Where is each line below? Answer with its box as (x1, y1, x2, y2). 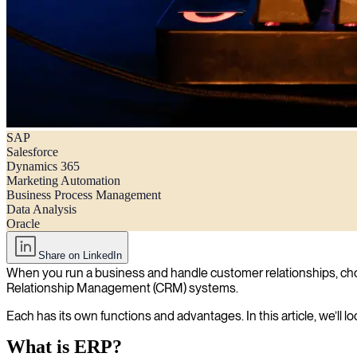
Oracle (6, 217, 40, 230)
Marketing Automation (6, 174, 120, 187)
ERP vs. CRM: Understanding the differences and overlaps (6, 139, 303, 153)
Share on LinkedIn (38, 249, 122, 261)
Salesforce (6, 145, 58, 159)
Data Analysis (6, 202, 76, 216)
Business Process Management (6, 188, 161, 202)
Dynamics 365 (6, 159, 80, 173)
